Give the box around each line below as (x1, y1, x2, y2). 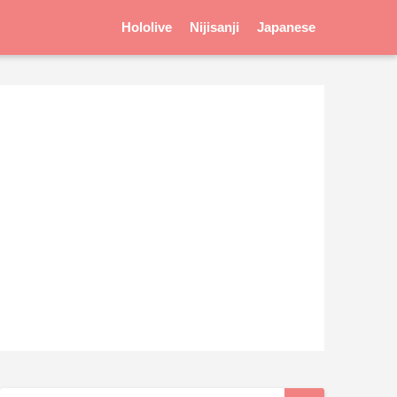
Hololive (121, 19, 172, 35)
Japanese (257, 19, 315, 35)
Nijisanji (190, 19, 239, 35)
